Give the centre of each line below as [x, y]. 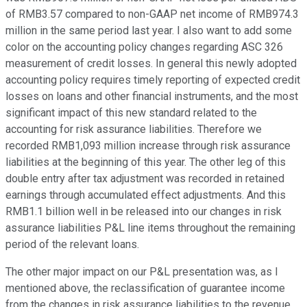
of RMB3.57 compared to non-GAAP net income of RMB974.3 [152, 14]
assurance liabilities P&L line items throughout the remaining [150, 228]
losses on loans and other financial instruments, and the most [152, 97]
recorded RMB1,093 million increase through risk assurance [148, 146]
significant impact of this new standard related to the [131, 113]
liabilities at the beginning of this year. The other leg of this [146, 162]
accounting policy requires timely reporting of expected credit [153, 80]
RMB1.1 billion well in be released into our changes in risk [144, 212]
